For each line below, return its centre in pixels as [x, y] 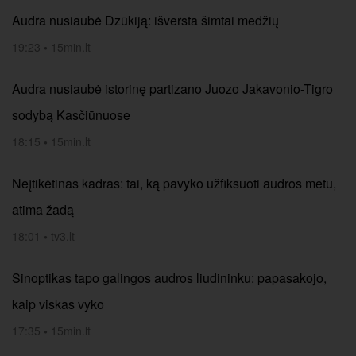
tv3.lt [63, 236]
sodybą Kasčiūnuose [71, 115]
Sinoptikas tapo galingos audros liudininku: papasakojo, [169, 278]
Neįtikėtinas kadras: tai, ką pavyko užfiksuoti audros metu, [174, 183]
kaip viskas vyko [58, 304]
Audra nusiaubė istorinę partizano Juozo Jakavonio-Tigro [172, 89]
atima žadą [43, 209]
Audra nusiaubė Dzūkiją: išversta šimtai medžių [145, 20]
